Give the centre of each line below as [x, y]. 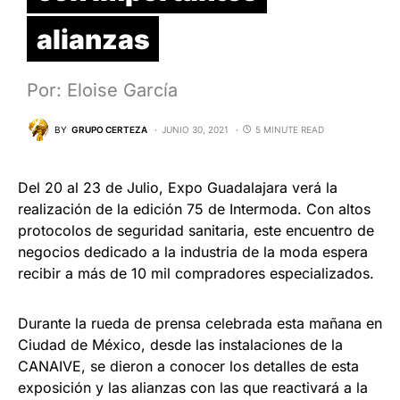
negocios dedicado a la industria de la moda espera [193, 252]
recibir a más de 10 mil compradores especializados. [196, 274]
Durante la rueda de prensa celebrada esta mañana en [200, 324]
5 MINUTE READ [290, 129]
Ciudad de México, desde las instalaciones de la [180, 345]
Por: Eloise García [102, 91]
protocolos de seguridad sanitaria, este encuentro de [196, 231]
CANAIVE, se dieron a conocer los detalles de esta [188, 367]
